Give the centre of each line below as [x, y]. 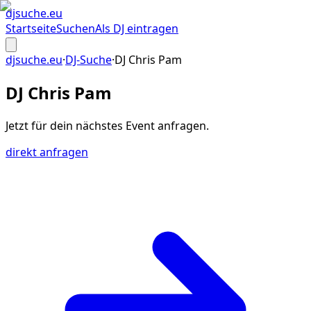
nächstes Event [115, 125]
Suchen [76, 28]
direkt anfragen [47, 152]
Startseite [31, 28]
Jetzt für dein [41, 125]
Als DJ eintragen [137, 28]
